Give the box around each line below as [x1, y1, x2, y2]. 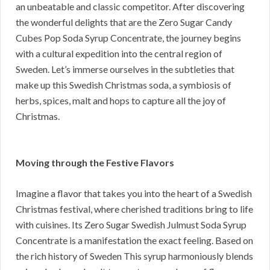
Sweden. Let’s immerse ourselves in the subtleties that [16, 63, 234, 75]
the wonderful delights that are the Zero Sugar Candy [16, 16, 232, 28]
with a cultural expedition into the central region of [16, 48, 222, 60]
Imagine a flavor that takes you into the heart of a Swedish [16, 187, 252, 199]
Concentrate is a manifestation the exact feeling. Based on [16, 234, 253, 246]
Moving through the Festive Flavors [16, 157, 174, 169]
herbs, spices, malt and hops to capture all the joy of [16, 95, 226, 107]
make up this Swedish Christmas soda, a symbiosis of [16, 79, 231, 91]
